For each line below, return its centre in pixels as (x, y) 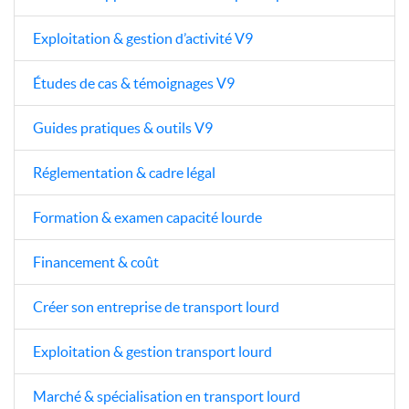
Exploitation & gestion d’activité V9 (143, 38)
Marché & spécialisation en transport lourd (167, 396)
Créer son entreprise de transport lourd (156, 306)
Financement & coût (96, 262)
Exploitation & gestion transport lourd (152, 351)
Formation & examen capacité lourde (147, 217)
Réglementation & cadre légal (124, 172)
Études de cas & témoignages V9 (134, 83)
